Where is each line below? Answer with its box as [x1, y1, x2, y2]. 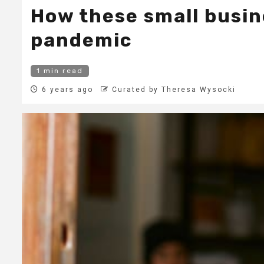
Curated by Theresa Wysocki [112, 85, 236, 94]
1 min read [37, 67, 83, 75]
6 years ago [39, 85, 93, 94]
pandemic [31, 29, 133, 52]
